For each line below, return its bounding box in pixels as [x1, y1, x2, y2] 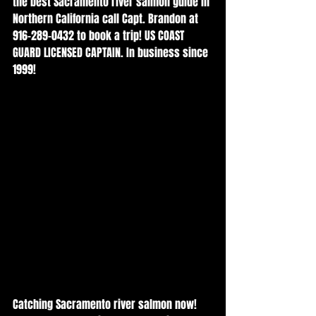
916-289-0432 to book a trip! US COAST [13, 28, 187, 44]
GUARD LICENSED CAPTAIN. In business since [13, 44, 211, 61]
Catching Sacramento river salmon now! [13, 296, 200, 312]
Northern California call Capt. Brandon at [13, 11, 201, 27]
